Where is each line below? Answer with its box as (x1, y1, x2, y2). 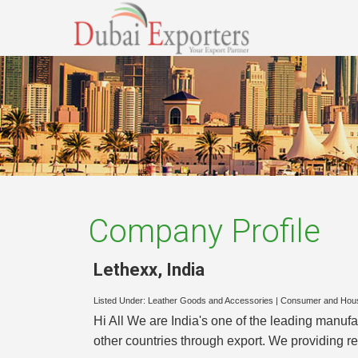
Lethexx (93, 259, 157, 280)
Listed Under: (93, 296, 148, 306)
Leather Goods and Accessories (148, 296, 273, 306)
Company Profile (88, 213, 320, 250)
